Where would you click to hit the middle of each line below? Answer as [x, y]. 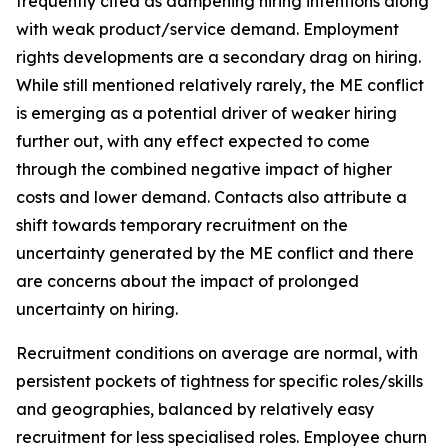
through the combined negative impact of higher [204, 169]
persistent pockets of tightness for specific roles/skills [219, 381]
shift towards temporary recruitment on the [182, 225]
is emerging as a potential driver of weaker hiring [206, 113]
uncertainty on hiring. [97, 309]
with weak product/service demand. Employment [207, 29]
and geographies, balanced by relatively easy [195, 409]
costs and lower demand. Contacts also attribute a [211, 197]
